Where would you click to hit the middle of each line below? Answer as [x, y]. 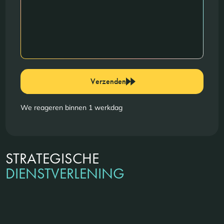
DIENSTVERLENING [65, 173]
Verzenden [108, 81]
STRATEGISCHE [52, 158]
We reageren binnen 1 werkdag [72, 107]
